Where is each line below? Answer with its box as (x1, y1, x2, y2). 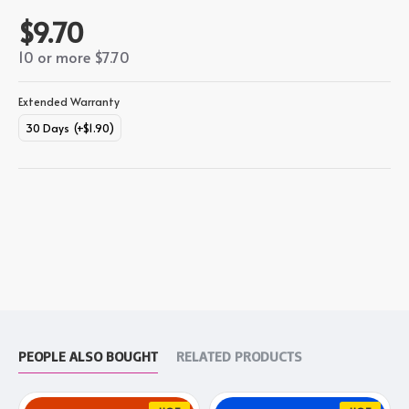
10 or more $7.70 (18, 47, 130, 67)
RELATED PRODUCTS (176, 347, 302, 365)
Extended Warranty (18, 94, 120, 109)
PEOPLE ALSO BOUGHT (18, 347, 158, 365)
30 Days (26, 121, 69, 135)
